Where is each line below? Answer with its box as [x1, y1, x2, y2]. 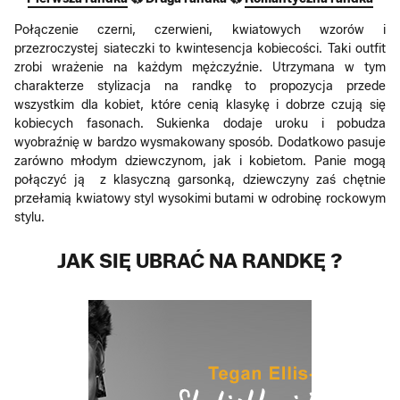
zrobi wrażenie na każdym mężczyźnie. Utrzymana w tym [14, 60, 386, 75]
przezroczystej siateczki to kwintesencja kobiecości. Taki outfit [14, 41, 386, 56]
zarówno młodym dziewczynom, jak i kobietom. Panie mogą [14, 154, 386, 169]
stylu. [14, 210, 45, 225]
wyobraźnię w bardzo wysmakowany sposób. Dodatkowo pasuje [14, 135, 386, 150]
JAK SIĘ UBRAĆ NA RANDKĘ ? [57, 249, 343, 273]
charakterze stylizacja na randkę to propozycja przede [14, 79, 386, 94]
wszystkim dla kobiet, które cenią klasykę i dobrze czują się [14, 97, 386, 112]
